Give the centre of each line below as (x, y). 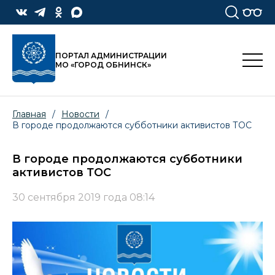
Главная (29, 114)
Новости (80, 114)
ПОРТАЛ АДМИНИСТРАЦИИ (111, 56)
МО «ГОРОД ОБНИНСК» (103, 65)
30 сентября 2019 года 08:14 (83, 198)
